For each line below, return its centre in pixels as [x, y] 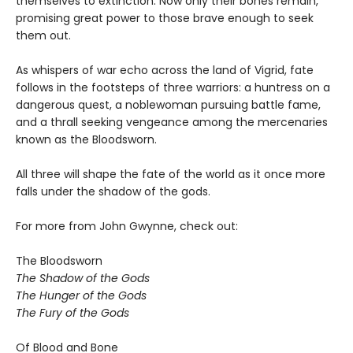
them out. [43, 36]
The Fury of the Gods [72, 313]
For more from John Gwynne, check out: [127, 227]
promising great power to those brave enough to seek [165, 19]
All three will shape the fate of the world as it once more [171, 175]
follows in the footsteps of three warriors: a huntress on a [173, 88]
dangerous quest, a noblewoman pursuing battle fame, [168, 105]
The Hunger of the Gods [81, 296]
